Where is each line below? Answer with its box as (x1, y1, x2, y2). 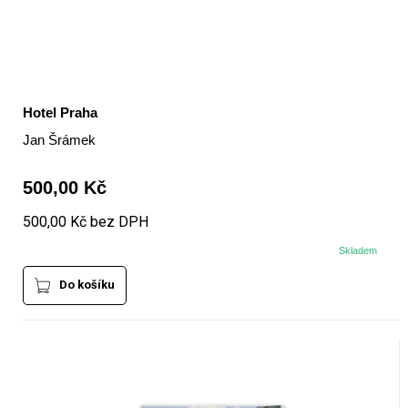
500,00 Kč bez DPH (22, 213, 148, 231)
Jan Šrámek (22, 132, 96, 148)
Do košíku (58, 278, 115, 292)
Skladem (339, 245, 378, 257)
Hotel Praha (22, 105, 97, 121)
